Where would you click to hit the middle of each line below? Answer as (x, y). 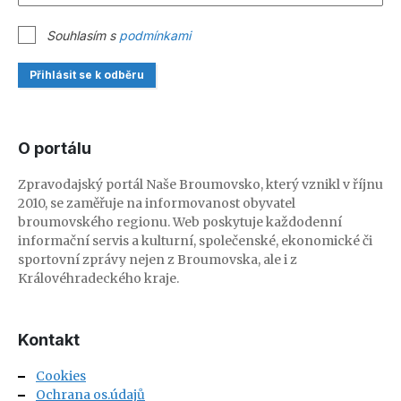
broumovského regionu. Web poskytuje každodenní (180, 222)
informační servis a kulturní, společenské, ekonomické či (195, 241)
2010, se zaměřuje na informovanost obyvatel (157, 203)
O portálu (55, 148)
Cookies (61, 376)
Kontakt (49, 340)
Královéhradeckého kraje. (98, 278)
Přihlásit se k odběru (87, 75)
